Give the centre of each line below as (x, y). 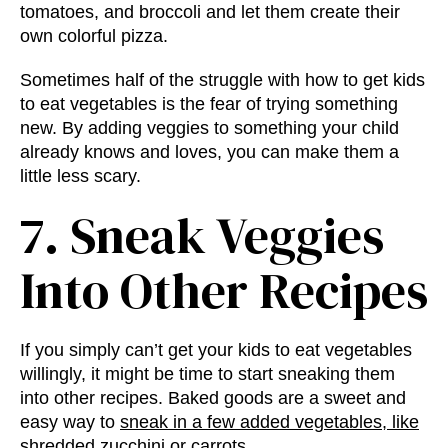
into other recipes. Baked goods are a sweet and (213, 398)
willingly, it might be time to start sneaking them (207, 374)
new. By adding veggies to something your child (209, 128)
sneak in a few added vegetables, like (269, 422)
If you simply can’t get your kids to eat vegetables (216, 350)
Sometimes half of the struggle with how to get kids (222, 80)
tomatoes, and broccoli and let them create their (210, 12)
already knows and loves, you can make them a (209, 152)
